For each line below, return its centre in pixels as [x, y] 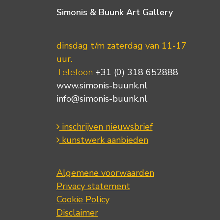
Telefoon [74, 72]
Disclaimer [77, 213]
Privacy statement [93, 186]
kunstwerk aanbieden [104, 140]
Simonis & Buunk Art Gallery [114, 12]
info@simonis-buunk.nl [102, 99]
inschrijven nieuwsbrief [106, 127]
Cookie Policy [83, 200]
